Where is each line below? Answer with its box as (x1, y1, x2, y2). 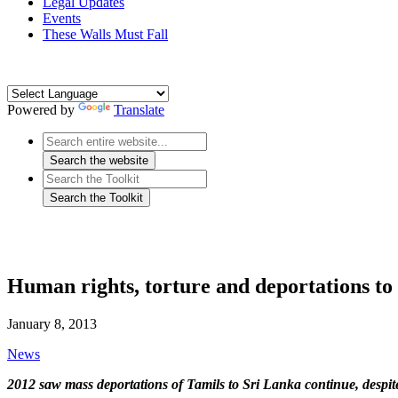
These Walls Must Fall (43, 27, 168, 43)
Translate (114, 102, 164, 118)
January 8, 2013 (7, 316, 97, 332)
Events (43, 11, 81, 27)
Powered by (7, 102, 78, 118)
